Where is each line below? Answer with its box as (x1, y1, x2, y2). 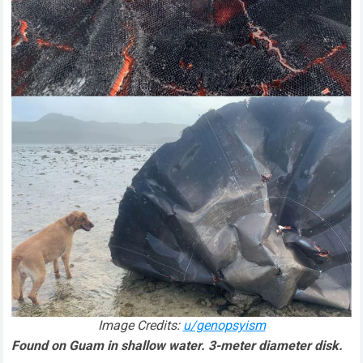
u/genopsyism (182, 318, 266, 334)
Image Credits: (97, 318, 183, 334)
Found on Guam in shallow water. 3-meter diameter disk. (11, 338, 344, 354)
